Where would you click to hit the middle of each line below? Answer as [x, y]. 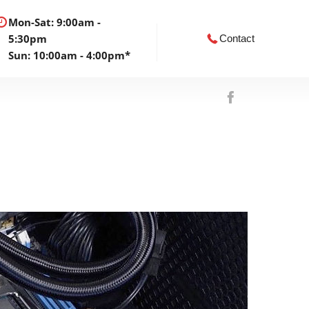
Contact [237, 38]
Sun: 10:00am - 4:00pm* [69, 55]
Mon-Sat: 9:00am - [54, 22]
